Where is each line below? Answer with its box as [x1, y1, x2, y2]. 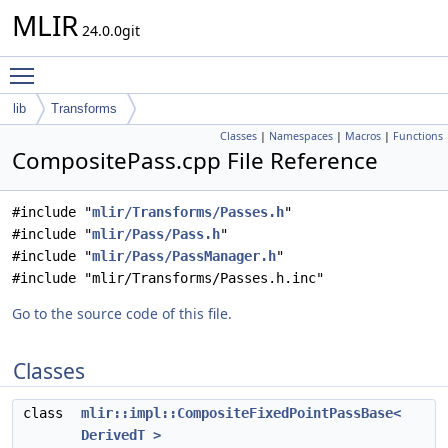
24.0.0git [78, 21, 140, 40]
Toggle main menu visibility [44, 57, 229, 76]
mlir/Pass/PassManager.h [92, 248, 276, 264]
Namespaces [269, 129, 333, 143]
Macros [345, 129, 381, 143]
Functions [393, 129, 443, 143]
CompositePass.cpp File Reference [12, 145, 378, 176]
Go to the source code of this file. [12, 304, 232, 323]
